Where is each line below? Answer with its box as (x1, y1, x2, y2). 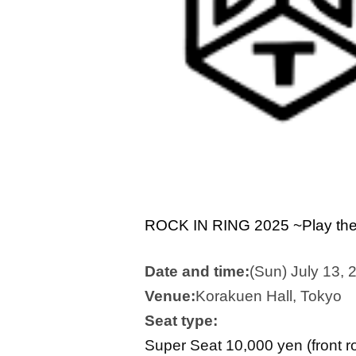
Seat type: (145, 312, 218, 329)
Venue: (145, 288, 195, 304)
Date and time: (145, 263, 250, 280)
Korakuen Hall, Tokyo (195, 288, 342, 304)
